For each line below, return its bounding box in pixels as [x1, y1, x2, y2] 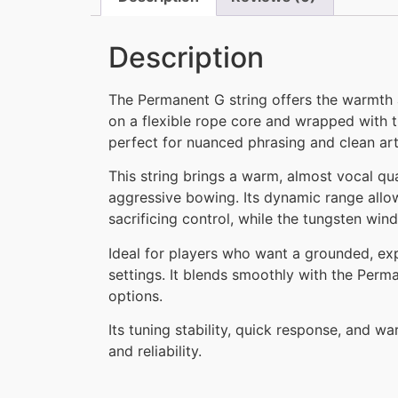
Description [108, 39, 264, 75]
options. [108, 286, 163, 305]
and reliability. [108, 342, 202, 361]
